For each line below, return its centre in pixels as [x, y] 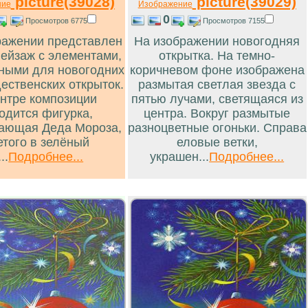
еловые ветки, [217, 142]
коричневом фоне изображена [217, 70]
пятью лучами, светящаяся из [217, 99]
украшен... [180, 156]
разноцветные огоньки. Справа [217, 128]
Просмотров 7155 [233, 20]
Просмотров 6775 [56, 20]
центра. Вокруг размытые [217, 113]
